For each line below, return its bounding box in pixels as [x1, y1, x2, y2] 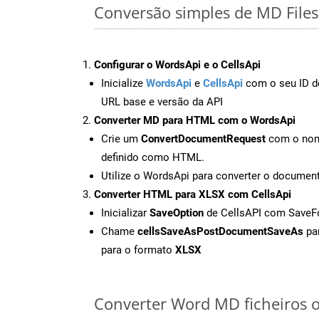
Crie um [101, 132, 141, 145]
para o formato [101, 243, 175, 256]
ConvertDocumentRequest [141, 132, 266, 145]
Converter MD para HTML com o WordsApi [94, 113, 296, 127]
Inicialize [101, 76, 146, 90]
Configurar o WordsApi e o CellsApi [94, 58, 261, 71]
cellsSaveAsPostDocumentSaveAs [137, 224, 303, 238]
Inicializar [101, 206, 150, 219]
